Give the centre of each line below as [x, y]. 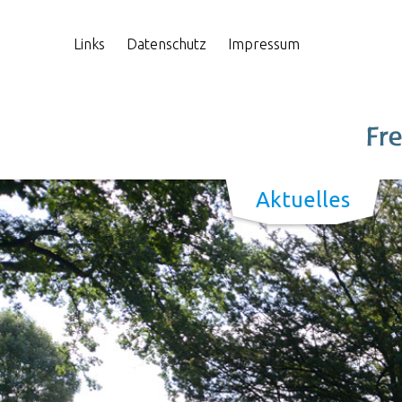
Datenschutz [166, 44]
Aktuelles [303, 200]
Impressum [264, 44]
